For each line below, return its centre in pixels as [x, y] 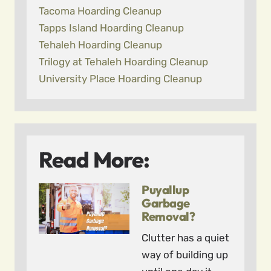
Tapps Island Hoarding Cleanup [111, 28]
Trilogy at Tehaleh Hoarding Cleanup [123, 62]
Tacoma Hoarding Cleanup [100, 11]
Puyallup [165, 190]
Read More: [94, 159]
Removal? [168, 216]
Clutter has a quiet [185, 238]
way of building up [185, 255]
